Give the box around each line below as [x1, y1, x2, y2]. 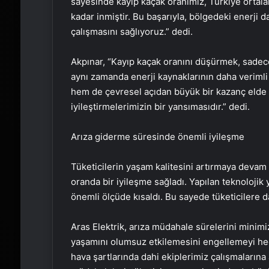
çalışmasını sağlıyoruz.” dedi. [70, 25, 193, 37]
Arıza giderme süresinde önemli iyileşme [70, 130, 244, 142]
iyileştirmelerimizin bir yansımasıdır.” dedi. [70, 100, 250, 112]
